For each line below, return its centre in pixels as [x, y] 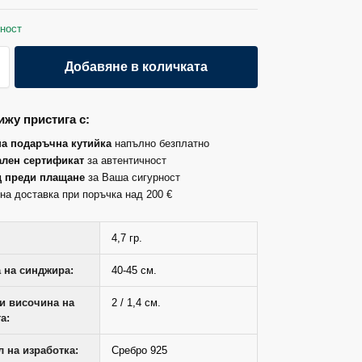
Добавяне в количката [137, 67]
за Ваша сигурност [133, 177]
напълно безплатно [161, 143]
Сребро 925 [140, 350]
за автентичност [126, 160]
